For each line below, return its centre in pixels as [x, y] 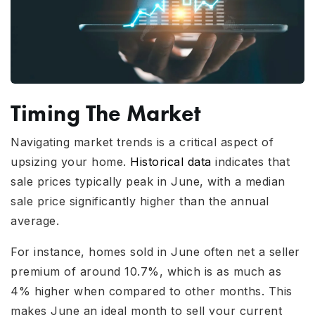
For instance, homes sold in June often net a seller [155, 252]
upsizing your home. [70, 162]
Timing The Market [106, 113]
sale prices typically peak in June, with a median [148, 182]
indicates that [250, 162]
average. [35, 221]
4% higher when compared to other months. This [152, 291]
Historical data [171, 162]
